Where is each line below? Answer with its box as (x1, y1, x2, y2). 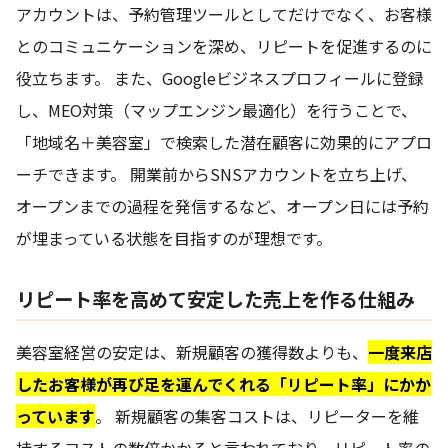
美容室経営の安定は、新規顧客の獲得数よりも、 (16, 339, 368, 364)
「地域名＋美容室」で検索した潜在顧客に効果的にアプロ (16, 129, 432, 154)
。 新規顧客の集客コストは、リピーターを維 (95, 403, 419, 428)
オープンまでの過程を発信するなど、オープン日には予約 (16, 193, 429, 218)
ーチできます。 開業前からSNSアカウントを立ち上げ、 (16, 161, 417, 186)
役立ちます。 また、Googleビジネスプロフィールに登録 (16, 65, 424, 90)
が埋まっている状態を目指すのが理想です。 (16, 225, 332, 250)
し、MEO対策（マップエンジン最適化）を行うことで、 (16, 97, 417, 122)
